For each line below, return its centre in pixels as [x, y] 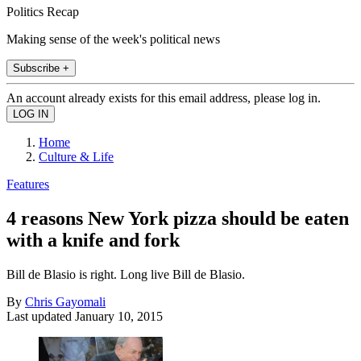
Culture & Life [76, 156]
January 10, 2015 [119, 316]
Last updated [41, 316]
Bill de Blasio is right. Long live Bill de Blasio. [126, 274]
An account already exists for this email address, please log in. [164, 98]
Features [28, 184]
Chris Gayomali [65, 301]
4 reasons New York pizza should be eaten [178, 218]
